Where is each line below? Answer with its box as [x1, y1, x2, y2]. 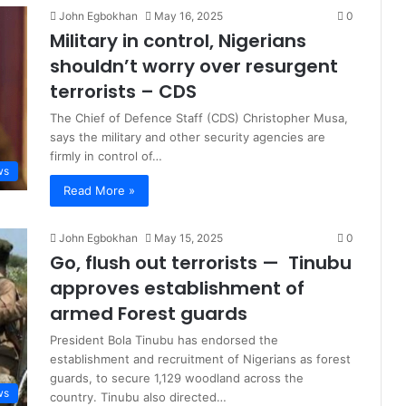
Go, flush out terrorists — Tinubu [50, 250, 352, 275]
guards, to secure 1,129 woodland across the [50, 371, 304, 385]
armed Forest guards [50, 301, 247, 326]
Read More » [63, 183, 135, 198]
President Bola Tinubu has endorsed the [50, 333, 278, 347]
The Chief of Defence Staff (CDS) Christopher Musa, [50, 111, 348, 125]
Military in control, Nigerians [50, 28, 306, 53]
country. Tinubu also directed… [50, 390, 227, 404]
